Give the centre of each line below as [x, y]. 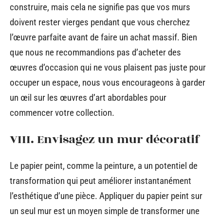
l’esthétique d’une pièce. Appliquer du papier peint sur [106, 196]
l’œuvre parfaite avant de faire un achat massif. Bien [103, 37]
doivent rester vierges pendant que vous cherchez [100, 22]
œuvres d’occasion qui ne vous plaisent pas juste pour [108, 67]
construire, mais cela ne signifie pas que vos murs [100, 7]
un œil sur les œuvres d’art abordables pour [88, 98]
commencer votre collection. [62, 113]
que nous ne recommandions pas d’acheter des [95, 52]
